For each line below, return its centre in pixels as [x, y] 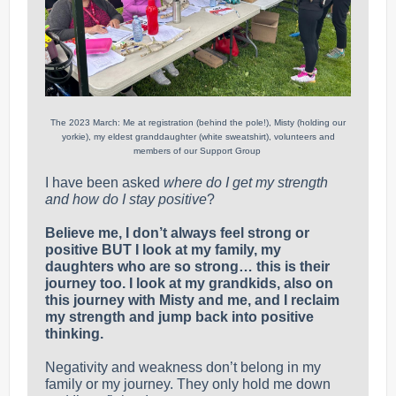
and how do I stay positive [126, 199]
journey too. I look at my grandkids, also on [189, 283]
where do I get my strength [246, 183]
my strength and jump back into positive [179, 317]
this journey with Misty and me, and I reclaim [192, 300]
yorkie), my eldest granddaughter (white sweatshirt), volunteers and [198, 137]
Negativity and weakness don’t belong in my [183, 367]
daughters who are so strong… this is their [187, 267]
